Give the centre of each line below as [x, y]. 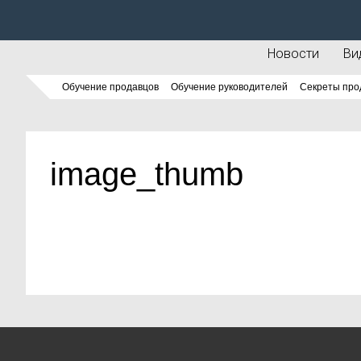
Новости [293, 54]
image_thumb [147, 174]
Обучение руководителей [229, 87]
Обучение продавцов [110, 87]
